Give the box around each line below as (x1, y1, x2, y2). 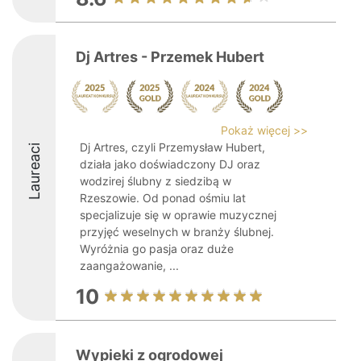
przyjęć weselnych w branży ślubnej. (80, 225, 274, 239)
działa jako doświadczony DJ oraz (80, 157, 260, 171)
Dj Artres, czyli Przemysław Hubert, (80, 140, 265, 154)
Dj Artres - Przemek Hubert (76, 48, 264, 65)
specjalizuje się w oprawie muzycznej (80, 208, 276, 222)
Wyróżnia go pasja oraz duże (80, 242, 234, 255)
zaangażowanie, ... (80, 259, 179, 272)
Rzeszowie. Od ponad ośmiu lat (80, 191, 246, 205)
